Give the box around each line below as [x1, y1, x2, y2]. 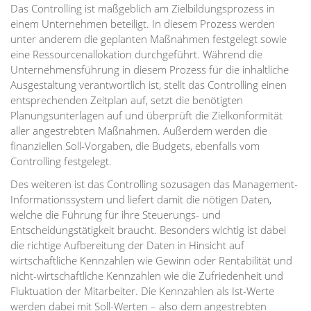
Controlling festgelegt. [10, 153, 112, 168]
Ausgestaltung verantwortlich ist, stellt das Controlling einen [10, 77, 287, 92]
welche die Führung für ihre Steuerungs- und [10, 207, 221, 221]
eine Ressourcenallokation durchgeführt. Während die [10, 47, 262, 61]
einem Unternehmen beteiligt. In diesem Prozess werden [10, 16, 275, 31]
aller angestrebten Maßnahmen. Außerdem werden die [10, 123, 267, 137]
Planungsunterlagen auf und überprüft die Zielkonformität [10, 108, 283, 122]
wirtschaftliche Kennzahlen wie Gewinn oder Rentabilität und [10, 253, 292, 267]
